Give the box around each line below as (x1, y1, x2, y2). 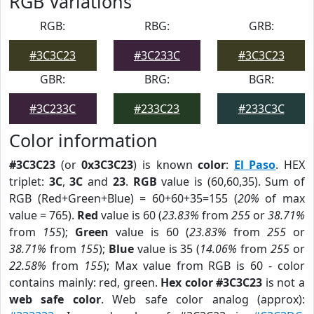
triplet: (9, 174, 49, 189)
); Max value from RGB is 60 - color (102, 258, 306, 273)
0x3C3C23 (81, 157, 134, 172)
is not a (262, 275, 306, 290)
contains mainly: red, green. (9, 275, 161, 290)
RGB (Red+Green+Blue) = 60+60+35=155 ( (9, 191, 238, 206)
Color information (9, 128, 158, 152)
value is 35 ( (133, 241, 200, 257)
